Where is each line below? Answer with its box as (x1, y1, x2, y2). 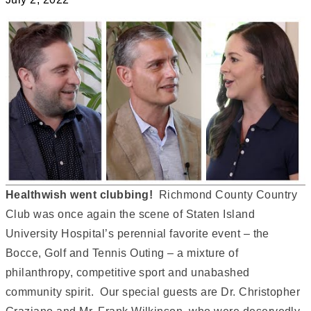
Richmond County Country (158, 188, 298, 201)
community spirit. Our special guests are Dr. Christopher (6, 285, 301, 298)
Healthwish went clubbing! (6, 188, 159, 201)
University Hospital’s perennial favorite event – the (6, 227, 269, 239)
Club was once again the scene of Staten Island (6, 208, 255, 220)
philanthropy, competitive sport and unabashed (6, 266, 250, 278)
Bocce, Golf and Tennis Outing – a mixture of (6, 246, 239, 259)
